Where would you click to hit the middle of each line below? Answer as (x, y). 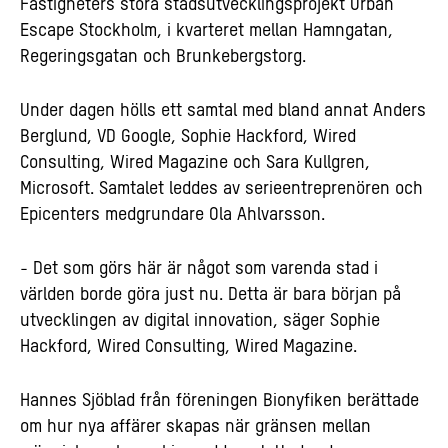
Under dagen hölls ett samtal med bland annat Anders (223, 110)
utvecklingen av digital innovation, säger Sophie (200, 320)
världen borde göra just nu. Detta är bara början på (210, 294)
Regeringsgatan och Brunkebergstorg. (163, 56)
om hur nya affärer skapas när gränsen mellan (195, 426)
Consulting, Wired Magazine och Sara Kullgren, (195, 162)
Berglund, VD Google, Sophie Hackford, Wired (188, 136)
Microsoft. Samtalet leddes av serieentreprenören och (221, 188)
